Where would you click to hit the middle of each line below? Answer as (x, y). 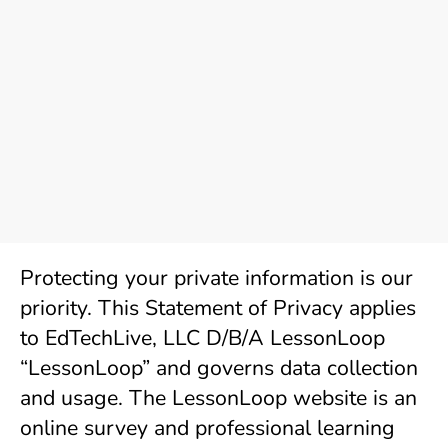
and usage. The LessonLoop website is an (218, 398)
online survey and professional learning (207, 428)
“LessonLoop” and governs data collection (219, 368)
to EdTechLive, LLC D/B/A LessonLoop (202, 338)
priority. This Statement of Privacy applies (218, 308)
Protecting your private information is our (216, 278)
